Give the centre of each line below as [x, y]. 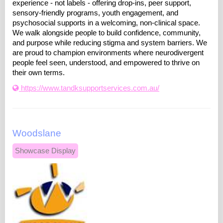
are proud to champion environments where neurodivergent [108, 53]
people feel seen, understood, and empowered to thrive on [106, 63]
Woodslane [37, 133]
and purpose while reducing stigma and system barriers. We [110, 43]
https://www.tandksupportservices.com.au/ [89, 88]
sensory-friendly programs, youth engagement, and [95, 13]
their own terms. [39, 73]
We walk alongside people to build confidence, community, [107, 33]
